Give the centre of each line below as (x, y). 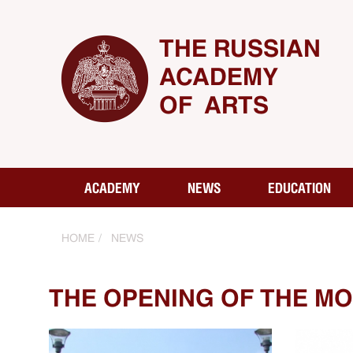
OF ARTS (214, 105)
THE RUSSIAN (240, 48)
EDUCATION (299, 188)
